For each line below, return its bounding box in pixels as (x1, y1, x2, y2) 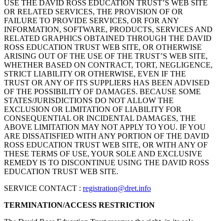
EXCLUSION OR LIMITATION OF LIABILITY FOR (4, 105, 182, 113)
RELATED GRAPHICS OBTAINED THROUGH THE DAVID (4, 34, 212, 42)
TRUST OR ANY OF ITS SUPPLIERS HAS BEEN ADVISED (4, 78, 210, 87)
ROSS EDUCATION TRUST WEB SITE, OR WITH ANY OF (4, 140, 208, 149)
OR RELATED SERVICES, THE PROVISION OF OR (4, 7, 183, 16)
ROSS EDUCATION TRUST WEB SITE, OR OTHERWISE (4, 42, 202, 51)
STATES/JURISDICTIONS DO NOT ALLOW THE (4, 96, 174, 105)
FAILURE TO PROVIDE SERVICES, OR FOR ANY (4, 16, 179, 25)
